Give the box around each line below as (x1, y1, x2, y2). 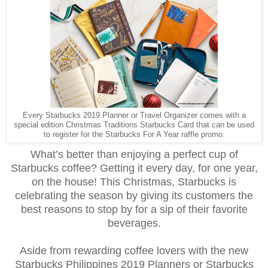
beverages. (107, 217, 161, 230)
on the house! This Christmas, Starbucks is (32, 176, 236, 188)
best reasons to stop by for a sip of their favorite (20, 203, 248, 216)
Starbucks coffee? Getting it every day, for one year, (10, 162, 258, 175)
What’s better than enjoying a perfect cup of (30, 148, 238, 161)
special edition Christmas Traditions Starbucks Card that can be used (14, 120, 254, 130)
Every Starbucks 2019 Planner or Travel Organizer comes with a (22, 111, 246, 120)
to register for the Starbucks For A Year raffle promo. (43, 130, 225, 139)
